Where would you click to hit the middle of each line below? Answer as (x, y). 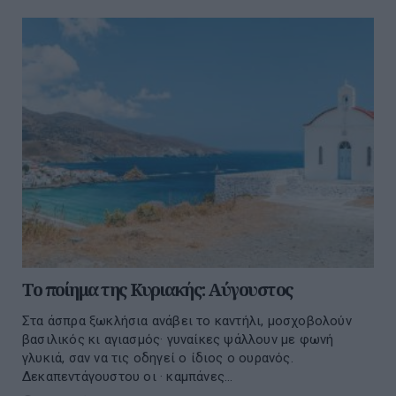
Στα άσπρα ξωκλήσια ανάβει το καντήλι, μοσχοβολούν (187, 321)
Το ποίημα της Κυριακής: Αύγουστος (158, 290)
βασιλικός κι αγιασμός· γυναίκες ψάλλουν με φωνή (178, 340)
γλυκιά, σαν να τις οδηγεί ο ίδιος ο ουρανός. (158, 358)
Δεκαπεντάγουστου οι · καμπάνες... (128, 377)
